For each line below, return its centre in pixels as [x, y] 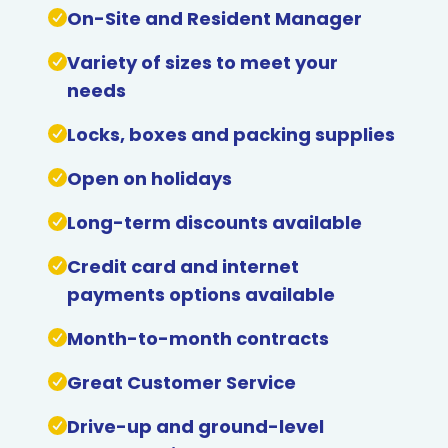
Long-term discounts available [214, 222]
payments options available [200, 294]
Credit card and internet [182, 266]
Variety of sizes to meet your [202, 62]
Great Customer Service [181, 382]
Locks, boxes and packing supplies [230, 134]
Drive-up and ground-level [195, 426]
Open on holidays [149, 178]
